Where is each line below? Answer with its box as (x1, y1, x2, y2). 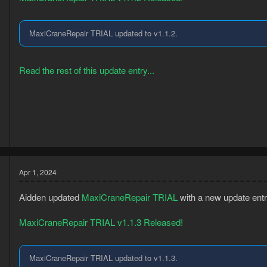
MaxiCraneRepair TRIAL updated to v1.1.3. (29, 252, 178, 264)
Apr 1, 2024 (19, 166, 57, 177)
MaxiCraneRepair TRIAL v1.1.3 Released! (19, 215, 183, 228)
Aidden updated (19, 190, 82, 203)
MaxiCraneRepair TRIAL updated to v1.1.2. (29, 27, 178, 39)
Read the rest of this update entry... (19, 63, 154, 76)
